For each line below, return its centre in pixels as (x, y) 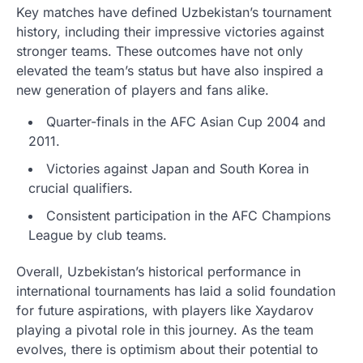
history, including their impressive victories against (170, 31)
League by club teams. (98, 235)
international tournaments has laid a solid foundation (176, 290)
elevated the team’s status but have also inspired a (170, 70)
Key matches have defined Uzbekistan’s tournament (174, 12)
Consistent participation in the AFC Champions (188, 215)
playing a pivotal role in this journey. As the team (165, 329)
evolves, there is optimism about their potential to (167, 349)
